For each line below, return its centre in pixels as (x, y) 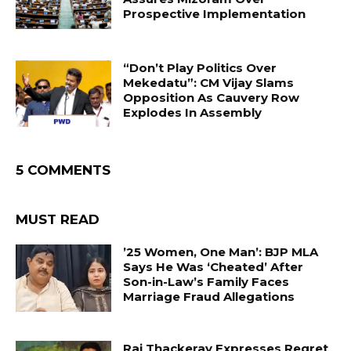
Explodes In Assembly (193, 112)
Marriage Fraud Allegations (209, 297)
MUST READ (58, 220)
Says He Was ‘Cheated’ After (213, 267)
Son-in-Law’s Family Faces (206, 282)
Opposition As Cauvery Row (212, 97)
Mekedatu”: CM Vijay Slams (209, 82)
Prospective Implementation (215, 13)
